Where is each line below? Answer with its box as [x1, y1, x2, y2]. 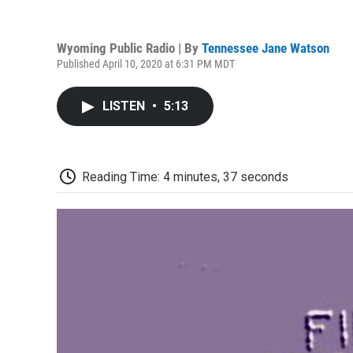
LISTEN [102, 98, 148, 113]
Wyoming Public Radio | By [57, 39, 202, 56]
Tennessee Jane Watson [202, 39, 329, 56]
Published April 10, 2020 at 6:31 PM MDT [57, 57, 235, 70]
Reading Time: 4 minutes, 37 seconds [82, 169, 288, 184]
